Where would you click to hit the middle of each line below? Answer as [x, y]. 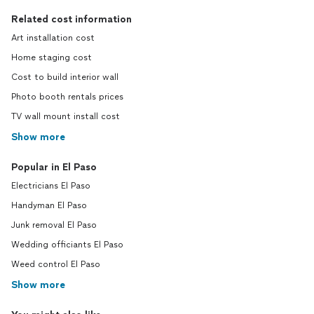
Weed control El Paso [56, 264]
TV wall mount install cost [66, 116]
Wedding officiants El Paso [67, 245]
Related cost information [71, 19]
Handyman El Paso [49, 205]
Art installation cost [53, 38]
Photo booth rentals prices [67, 97]
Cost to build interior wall [65, 77]
